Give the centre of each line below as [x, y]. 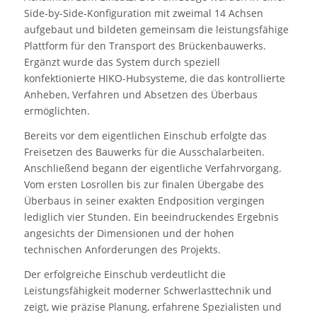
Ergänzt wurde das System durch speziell [122, 62]
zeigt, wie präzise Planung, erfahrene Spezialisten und [152, 307]
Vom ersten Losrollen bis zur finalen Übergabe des [144, 185]
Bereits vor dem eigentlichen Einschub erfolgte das [145, 136]
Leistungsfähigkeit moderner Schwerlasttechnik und [148, 291]
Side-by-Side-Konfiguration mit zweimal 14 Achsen [143, 13]
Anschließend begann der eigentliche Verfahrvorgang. [152, 168]
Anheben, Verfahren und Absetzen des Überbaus [140, 95]
